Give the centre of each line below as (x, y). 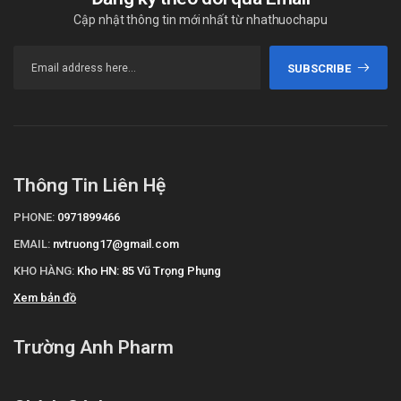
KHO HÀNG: (44, 271)
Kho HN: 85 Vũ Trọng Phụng (149, 271)
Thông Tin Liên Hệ (90, 186)
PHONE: (34, 218)
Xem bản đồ (45, 298)
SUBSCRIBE (319, 68)
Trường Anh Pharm (94, 348)
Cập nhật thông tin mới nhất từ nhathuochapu (200, 20)
